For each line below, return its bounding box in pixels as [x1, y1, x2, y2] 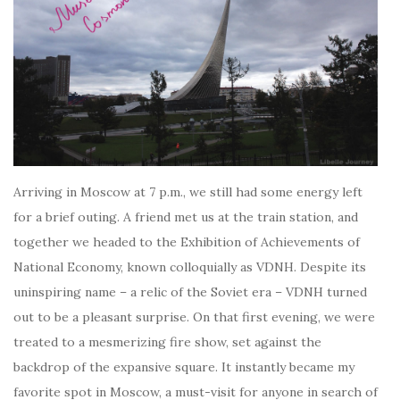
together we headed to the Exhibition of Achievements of [13, 233, 360, 250]
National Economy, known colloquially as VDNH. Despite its [13, 258, 366, 275]
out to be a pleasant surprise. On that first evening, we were [13, 308, 375, 325]
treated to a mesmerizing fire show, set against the [13, 333, 321, 350]
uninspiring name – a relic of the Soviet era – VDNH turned [13, 283, 367, 300]
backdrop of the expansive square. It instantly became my [13, 358, 354, 375]
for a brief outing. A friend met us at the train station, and [13, 208, 358, 225]
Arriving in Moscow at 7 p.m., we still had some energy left [13, 183, 362, 200]
